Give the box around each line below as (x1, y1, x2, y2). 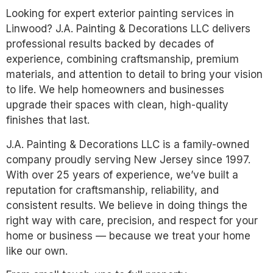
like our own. (6, 244, 68, 257)
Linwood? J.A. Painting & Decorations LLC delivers (6, 23, 250, 35)
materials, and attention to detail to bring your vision (6, 68, 263, 81)
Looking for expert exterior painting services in (6, 7, 234, 20)
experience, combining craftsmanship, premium (6, 53, 239, 66)
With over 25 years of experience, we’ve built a (6, 168, 238, 181)
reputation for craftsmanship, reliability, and (6, 183, 219, 196)
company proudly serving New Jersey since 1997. (6, 153, 250, 166)
